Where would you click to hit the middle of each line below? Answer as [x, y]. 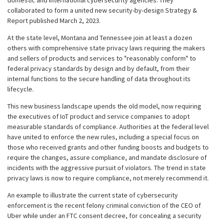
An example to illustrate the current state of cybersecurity [93, 195]
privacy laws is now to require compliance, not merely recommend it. [108, 178]
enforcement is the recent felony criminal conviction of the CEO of [104, 205]
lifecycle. [21, 89]
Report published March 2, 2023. [55, 21]
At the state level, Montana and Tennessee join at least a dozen [100, 38]
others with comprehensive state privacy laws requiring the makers [106, 48]
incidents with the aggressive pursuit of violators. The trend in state [107, 168]
